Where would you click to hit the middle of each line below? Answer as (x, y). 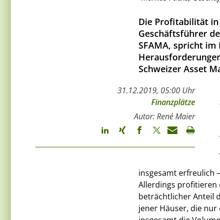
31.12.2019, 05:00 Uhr (156, 91)
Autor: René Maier (165, 117)
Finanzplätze (173, 102)
